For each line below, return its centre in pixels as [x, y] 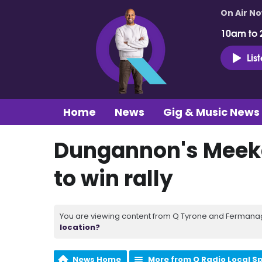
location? [80, 227]
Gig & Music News [211, 112]
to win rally [113, 178]
